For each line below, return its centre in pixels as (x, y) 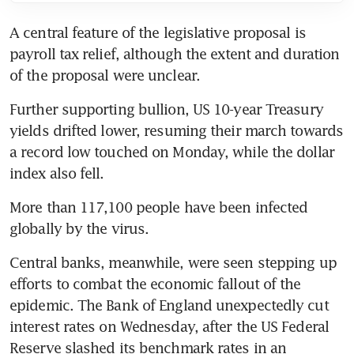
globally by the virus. (79, 228)
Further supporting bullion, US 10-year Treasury (166, 109)
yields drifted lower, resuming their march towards (177, 130)
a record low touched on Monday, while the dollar (172, 151)
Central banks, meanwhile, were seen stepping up (173, 262)
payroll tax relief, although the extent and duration (175, 53)
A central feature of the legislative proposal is (158, 32)
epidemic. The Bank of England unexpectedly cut (169, 305)
